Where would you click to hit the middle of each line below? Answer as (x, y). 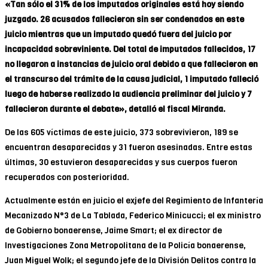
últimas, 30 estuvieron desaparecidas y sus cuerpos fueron (121, 162)
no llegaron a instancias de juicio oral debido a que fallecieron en (131, 64)
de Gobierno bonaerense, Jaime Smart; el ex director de (113, 230)
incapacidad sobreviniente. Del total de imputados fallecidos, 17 (130, 49)
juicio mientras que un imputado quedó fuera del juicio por (118, 34)
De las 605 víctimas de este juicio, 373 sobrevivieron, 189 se (121, 132)
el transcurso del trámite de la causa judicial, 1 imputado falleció (132, 79)
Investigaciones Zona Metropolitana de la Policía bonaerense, (125, 245)
